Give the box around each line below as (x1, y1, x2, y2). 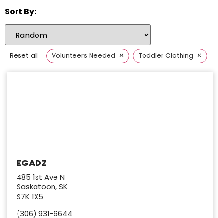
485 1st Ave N (17, 172, 65, 182)
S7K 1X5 (17, 191, 44, 202)
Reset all (10, 51, 38, 61)
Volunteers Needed (52, 51, 115, 61)
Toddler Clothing (138, 51, 193, 61)
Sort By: (5, 6, 36, 18)
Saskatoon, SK (17, 182, 68, 192)
